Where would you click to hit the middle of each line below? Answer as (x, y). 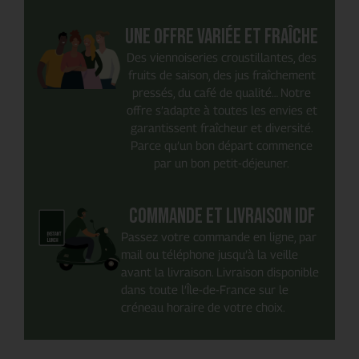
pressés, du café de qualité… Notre (222, 92)
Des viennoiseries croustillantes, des (222, 56)
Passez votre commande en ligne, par (218, 237)
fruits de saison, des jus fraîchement (222, 74)
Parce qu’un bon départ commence (222, 145)
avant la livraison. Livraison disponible (220, 272)
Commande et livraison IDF (222, 217)
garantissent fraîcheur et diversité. (222, 127)
